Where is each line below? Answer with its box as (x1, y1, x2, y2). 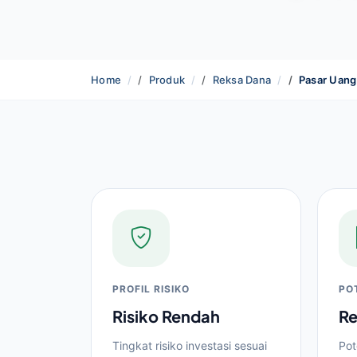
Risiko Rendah (112, 306, 220, 326)
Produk (148, 73, 186, 86)
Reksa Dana (212, 73, 272, 86)
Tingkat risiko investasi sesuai (112, 339, 267, 352)
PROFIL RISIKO (112, 283, 190, 295)
